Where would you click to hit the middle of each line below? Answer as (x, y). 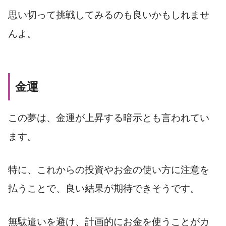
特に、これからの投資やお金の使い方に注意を (109, 169)
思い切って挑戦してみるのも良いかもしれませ (109, 15)
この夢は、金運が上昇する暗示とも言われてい (109, 118)
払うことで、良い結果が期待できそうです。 (104, 188)
